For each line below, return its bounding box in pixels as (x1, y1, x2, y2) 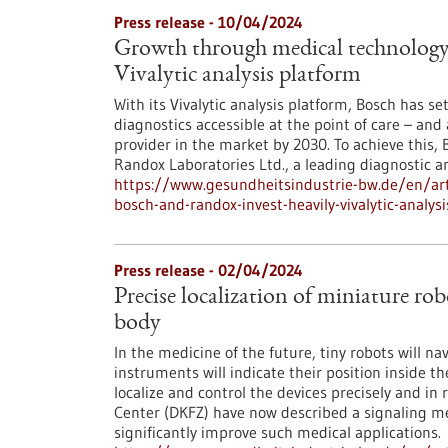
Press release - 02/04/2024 (114, 260, 303, 280)
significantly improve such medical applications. (114, 422, 441, 442)
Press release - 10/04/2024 (114, 12, 303, 32)
